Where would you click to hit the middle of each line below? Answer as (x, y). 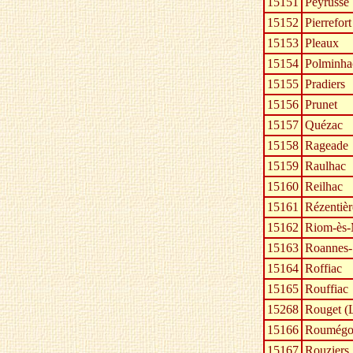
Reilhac (324, 187)
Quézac (324, 125)
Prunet (321, 105)
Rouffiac (327, 289)
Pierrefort (328, 23)
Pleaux (322, 43)
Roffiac (323, 269)
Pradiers (325, 84)
